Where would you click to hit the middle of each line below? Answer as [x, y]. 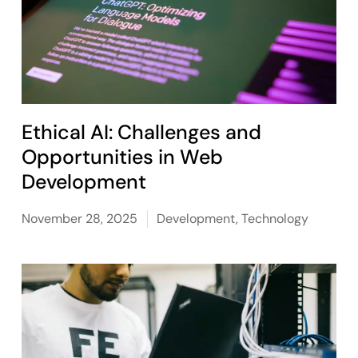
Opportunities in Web [123, 157]
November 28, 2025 [80, 219]
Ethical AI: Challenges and [142, 132]
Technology [275, 219]
